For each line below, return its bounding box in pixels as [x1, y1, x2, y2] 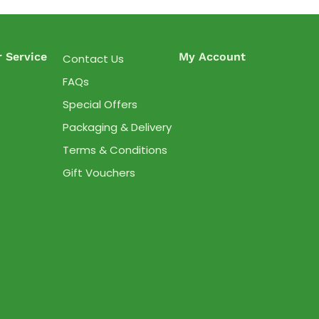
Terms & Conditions [63, 142, 168, 158]
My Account [179, 50, 246, 64]
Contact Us [63, 51, 125, 67]
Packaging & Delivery [63, 120, 172, 135]
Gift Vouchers [63, 165, 136, 181]
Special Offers [63, 97, 138, 113]
